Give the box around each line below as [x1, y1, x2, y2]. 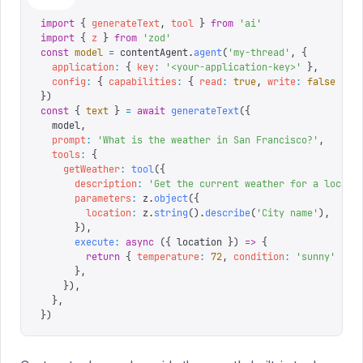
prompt [41, 134, 86, 147]
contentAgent [114, 46, 188, 59]
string [154, 207, 188, 220]
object [154, 192, 188, 205]
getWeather [41, 163, 120, 176]
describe [205, 207, 250, 220]
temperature [131, 250, 199, 263]
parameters [41, 192, 131, 205]
